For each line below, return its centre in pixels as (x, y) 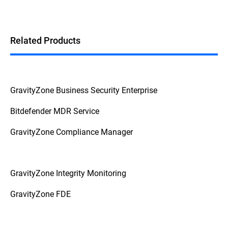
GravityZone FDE (40, 194)
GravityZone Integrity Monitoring (68, 173)
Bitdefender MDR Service (55, 111)
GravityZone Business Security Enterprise (84, 90)
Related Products (45, 40)
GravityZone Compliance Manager (72, 132)
